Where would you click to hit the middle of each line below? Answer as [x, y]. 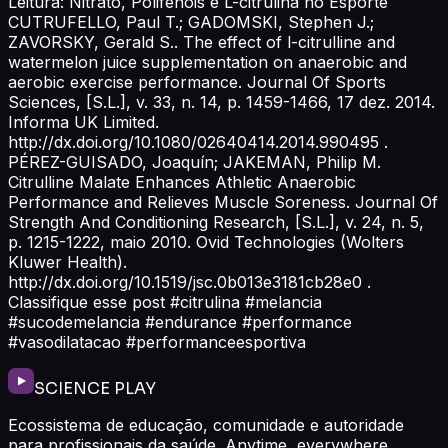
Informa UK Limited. [83, 121]
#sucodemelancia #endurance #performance [180, 321]
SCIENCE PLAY [95, 388]
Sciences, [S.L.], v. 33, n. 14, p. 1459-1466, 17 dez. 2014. [221, 101]
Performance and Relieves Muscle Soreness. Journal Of [223, 201]
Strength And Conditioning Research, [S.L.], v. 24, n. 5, [216, 221]
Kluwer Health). [67, 261]
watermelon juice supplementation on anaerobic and [207, 61]
